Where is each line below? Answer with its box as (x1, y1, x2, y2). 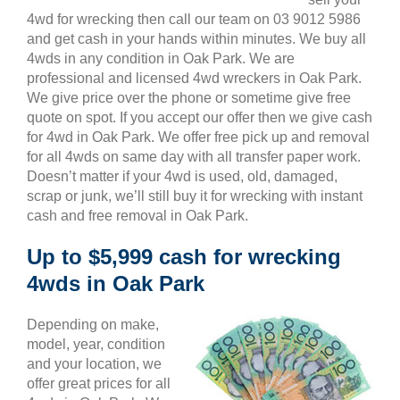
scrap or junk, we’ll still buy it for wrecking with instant (27, 188, 362, 204)
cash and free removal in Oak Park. (27, 208, 248, 223)
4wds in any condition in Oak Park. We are (27, 51, 295, 66)
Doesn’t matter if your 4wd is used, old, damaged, (27, 169, 337, 184)
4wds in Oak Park (27, 271, 204, 296)
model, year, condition (27, 337, 165, 352)
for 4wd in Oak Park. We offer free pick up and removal (27, 129, 370, 145)
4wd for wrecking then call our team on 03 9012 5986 (27, 12, 361, 27)
